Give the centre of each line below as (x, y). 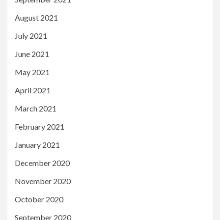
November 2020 (43, 181)
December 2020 (42, 163)
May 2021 (32, 72)
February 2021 (40, 126)
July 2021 (31, 35)
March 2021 (36, 108)
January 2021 (37, 144)
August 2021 (36, 17)
